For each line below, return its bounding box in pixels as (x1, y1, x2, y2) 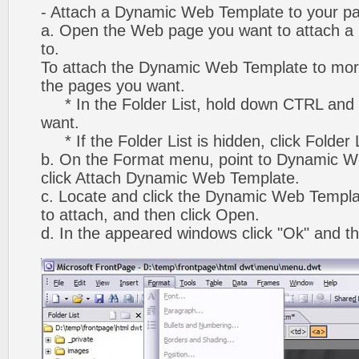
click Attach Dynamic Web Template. (41, 169, 300, 187)
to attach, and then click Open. (41, 206, 260, 224)
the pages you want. (41, 77, 185, 95)
